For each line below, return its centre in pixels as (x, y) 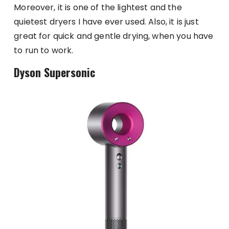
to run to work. (44, 50)
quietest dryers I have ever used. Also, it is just (106, 21)
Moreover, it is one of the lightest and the (98, 7)
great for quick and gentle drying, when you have (114, 36)
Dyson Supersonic (55, 72)
